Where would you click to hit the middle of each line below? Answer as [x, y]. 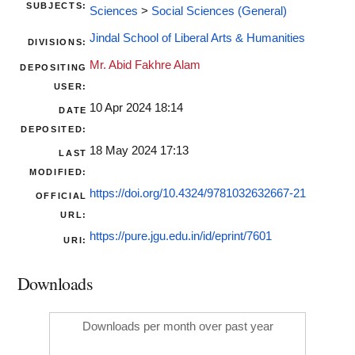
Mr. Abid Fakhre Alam [145, 65]
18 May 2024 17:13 [139, 151]
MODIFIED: [58, 172]
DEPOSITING [53, 68]
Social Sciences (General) [219, 11]
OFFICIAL [61, 196]
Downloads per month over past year [177, 327]
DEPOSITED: [54, 130]
